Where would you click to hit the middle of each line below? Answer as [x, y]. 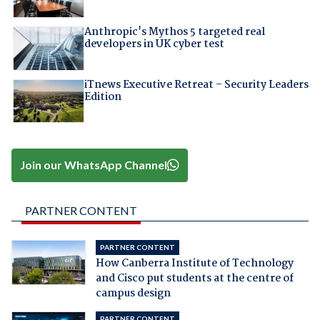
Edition [102, 97]
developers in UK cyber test [154, 45]
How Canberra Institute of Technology [194, 263]
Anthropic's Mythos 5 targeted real [174, 32]
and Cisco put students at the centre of [194, 278]
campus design [133, 293]
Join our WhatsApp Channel [94, 165]
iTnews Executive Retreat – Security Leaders [196, 85]
